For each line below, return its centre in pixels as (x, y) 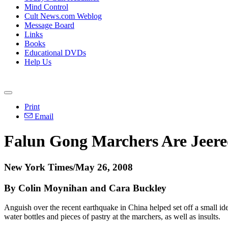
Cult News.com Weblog (63, 16)
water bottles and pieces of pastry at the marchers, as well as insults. (112, 217)
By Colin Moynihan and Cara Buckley (85, 188)
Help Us (38, 62)
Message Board (49, 25)
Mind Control (46, 7)
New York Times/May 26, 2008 (68, 167)
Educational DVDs (55, 53)
